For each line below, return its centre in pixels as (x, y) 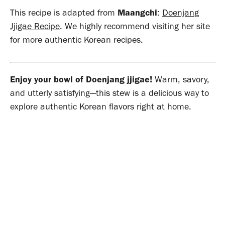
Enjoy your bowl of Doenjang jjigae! (81, 79)
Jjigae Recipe (35, 26)
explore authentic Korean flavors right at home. (101, 106)
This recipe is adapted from (64, 12)
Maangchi (137, 12)
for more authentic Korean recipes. (77, 39)
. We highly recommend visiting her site (135, 26)
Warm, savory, (181, 79)
